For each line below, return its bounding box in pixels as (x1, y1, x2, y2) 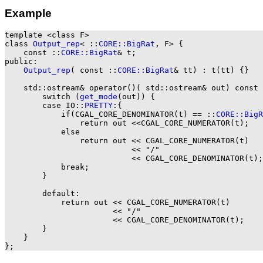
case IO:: (5, 101, 85, 110)
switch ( (5, 92, 80, 102)
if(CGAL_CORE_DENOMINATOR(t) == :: (5, 110, 216, 119)
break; (5, 163, 89, 172)
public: (5, 57, 38, 66)
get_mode (80, 92, 117, 102)
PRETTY (85, 101, 113, 110)
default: (5, 189, 80, 198)
